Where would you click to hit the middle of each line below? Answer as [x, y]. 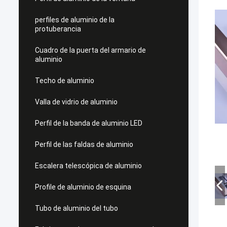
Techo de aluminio [65, 81]
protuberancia [58, 29]
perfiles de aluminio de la [75, 20]
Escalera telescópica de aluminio [88, 166]
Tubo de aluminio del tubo [77, 208]
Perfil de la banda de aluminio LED [89, 123]
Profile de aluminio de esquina [83, 187]
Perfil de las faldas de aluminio [84, 144]
